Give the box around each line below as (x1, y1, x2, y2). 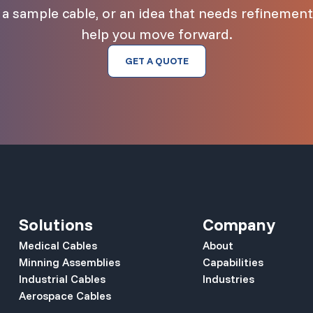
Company (202, 213, 275, 235)
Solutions (18, 213, 93, 235)
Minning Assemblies (18, 254, 120, 269)
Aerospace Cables (18, 288, 111, 303)
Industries (202, 271, 254, 286)
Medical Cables (18, 238, 97, 252)
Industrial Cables (18, 271, 105, 286)
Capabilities (202, 254, 263, 269)
